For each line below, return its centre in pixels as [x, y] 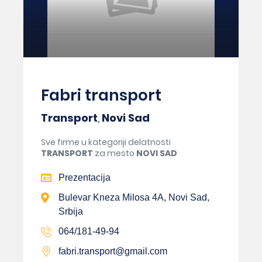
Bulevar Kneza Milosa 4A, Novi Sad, [134, 197]
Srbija [71, 211]
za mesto [115, 153]
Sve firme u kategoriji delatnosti [106, 142]
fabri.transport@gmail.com [113, 251]
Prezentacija [85, 177]
